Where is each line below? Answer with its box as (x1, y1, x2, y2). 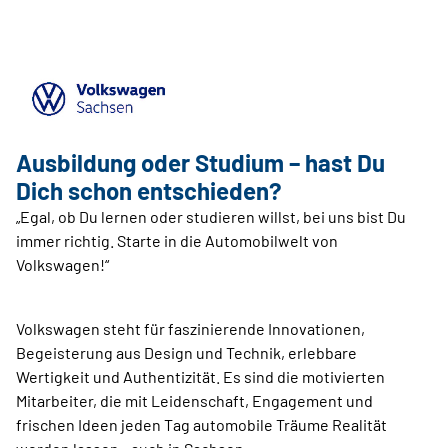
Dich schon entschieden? (16, 176, 282, 205)
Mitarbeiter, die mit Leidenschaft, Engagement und (16, 391, 373, 410)
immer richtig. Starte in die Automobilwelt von (16, 231, 338, 250)
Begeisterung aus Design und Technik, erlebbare (16, 343, 357, 362)
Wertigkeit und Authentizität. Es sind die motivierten (16, 367, 385, 386)
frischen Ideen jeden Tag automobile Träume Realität (16, 415, 387, 434)
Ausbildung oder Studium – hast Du (16, 148, 385, 177)
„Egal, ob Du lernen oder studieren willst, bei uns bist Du (16, 207, 406, 226)
